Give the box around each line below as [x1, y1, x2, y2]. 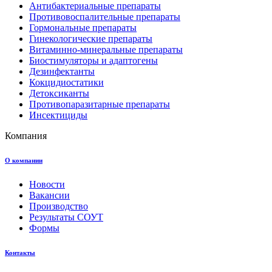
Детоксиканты [29, 88, 89, 99]
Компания [5, 131, 47, 141]
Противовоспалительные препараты [29, 12, 180, 22]
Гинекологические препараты [29, 33, 152, 44]
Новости [29, 179, 65, 190]
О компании [5, 157, 42, 165]
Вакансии [29, 190, 70, 201]
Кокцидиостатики [29, 77, 104, 88]
